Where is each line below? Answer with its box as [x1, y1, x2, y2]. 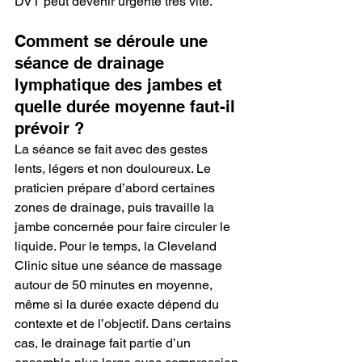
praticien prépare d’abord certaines [15, 179, 218, 196]
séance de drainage [15, 53, 169, 73]
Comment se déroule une [15, 31, 213, 51]
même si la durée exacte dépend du [15, 296, 222, 312]
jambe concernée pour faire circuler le [15, 218, 234, 234]
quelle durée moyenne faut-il [15, 96, 240, 116]
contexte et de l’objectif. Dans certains [15, 315, 234, 331]
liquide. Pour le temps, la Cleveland [15, 238, 220, 254]
